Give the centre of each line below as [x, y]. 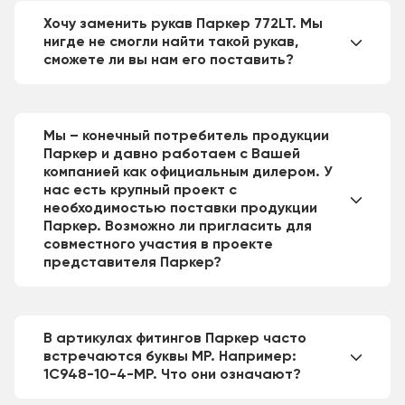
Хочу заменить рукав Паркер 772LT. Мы [183, 24]
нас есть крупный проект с [140, 191]
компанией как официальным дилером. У [188, 173]
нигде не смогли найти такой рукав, [171, 42]
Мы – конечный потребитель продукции [186, 137]
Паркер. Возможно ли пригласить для [178, 227]
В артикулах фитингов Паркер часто [175, 339]
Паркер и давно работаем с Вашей [172, 155]
